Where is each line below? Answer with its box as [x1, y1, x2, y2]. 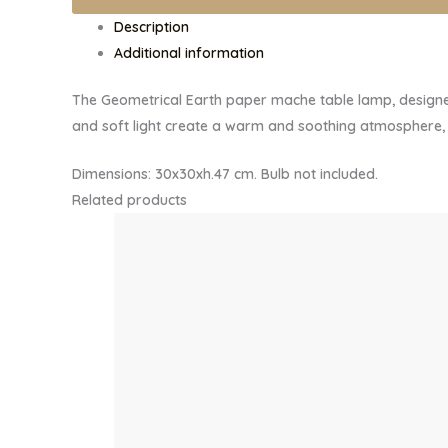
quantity [71, 64, 126, 83]
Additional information [114, 43, 264, 62]
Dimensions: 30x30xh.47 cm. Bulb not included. [72, 165, 378, 184]
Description [114, 17, 189, 36]
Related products [72, 191, 187, 210]
